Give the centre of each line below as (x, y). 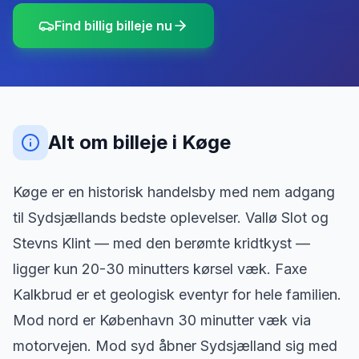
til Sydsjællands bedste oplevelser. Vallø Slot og (171, 218)
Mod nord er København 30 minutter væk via (162, 320)
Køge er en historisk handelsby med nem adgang (174, 192)
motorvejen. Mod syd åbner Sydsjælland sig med (175, 346)
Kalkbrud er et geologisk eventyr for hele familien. (177, 294)
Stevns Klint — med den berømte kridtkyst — (161, 243)
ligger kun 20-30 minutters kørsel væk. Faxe (160, 269)
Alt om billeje (110, 142)
